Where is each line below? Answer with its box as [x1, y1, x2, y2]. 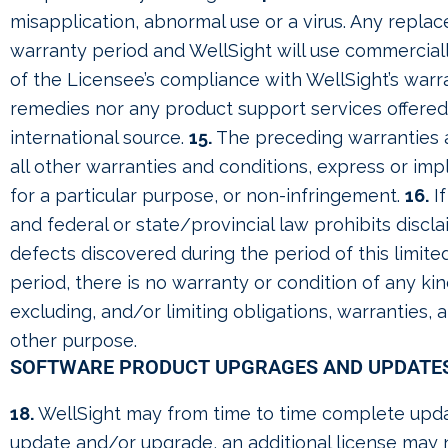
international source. [10, 127, 189, 148]
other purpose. [10, 330, 137, 351]
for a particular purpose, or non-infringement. [10, 185, 405, 206]
